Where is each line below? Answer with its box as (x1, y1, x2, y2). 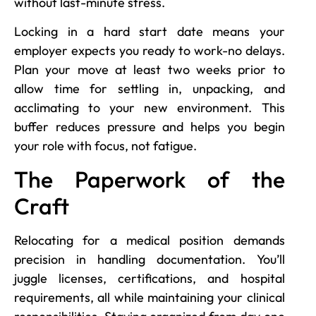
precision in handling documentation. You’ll (14, 250, 285, 267)
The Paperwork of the (14, 164, 285, 193)
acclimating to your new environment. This (14, 99, 285, 116)
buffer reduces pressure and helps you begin (14, 119, 285, 135)
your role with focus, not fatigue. (14, 138, 197, 154)
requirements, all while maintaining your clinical (14, 288, 285, 305)
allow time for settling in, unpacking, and (14, 80, 285, 97)
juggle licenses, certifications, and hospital (14, 269, 285, 286)
